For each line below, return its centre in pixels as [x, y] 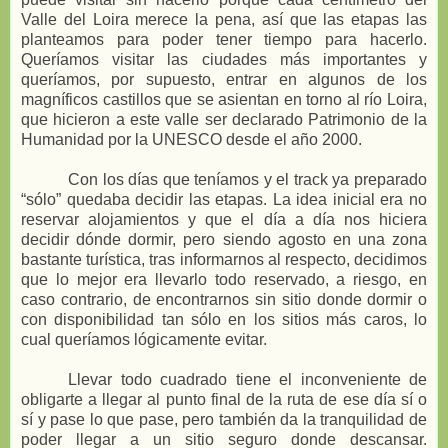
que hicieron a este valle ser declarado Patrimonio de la [224, 120]
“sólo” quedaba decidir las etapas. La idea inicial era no [224, 200]
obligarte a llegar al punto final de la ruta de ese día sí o [224, 400]
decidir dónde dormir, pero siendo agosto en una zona [224, 240]
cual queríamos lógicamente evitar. [144, 340]
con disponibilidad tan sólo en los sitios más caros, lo [224, 320]
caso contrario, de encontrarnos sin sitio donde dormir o [224, 300]
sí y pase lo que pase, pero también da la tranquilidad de [224, 420]
